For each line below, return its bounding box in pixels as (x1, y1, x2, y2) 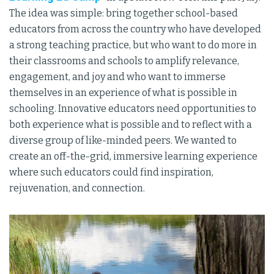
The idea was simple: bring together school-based (9, 7, 238, 19)
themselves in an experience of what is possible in (9, 86, 237, 98)
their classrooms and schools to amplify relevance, (9, 54, 239, 67)
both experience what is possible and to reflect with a (9, 118, 252, 130)
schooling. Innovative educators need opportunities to (9, 102, 256, 114)
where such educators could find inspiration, (9, 166, 213, 178)
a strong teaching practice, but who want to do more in (9, 39, 257, 51)
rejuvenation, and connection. (9, 182, 145, 194)
